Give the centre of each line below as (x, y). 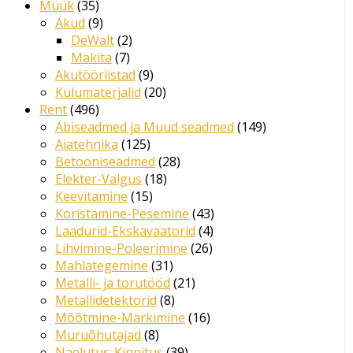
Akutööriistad (95, 75)
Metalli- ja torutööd (113, 283)
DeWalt (93, 41)
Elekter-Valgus (98, 179)
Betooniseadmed (105, 162)
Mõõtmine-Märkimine (120, 318)
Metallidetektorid (106, 301)
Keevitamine (91, 197)
